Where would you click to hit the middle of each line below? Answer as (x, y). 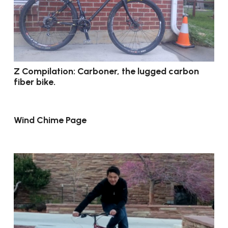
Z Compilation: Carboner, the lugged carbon (106, 71)
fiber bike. (35, 82)
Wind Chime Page (50, 120)
